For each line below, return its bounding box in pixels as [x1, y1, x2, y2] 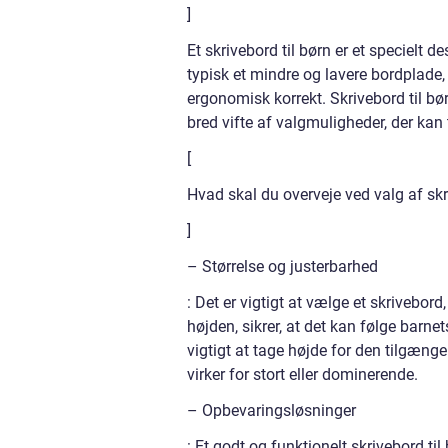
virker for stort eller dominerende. [187, 365, 418, 385]
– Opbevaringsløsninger [187, 401, 356, 421]
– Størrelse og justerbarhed [187, 257, 378, 277]
